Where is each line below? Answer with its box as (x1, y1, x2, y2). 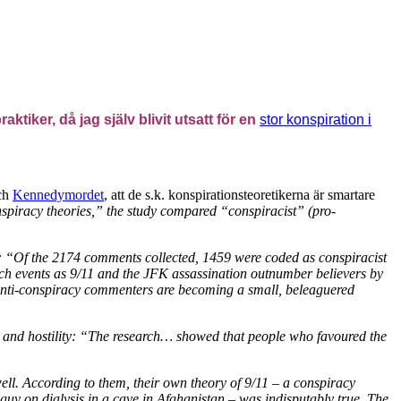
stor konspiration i (260, 111, 371, 127)
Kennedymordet (13, 186, 104, 202)
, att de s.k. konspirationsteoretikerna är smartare (104, 186, 375, 202)
